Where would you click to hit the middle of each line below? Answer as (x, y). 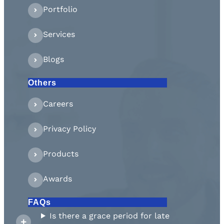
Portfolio (60, 9)
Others (42, 82)
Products (61, 153)
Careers (58, 103)
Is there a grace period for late (109, 215)
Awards (57, 178)
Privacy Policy (69, 128)
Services (59, 34)
